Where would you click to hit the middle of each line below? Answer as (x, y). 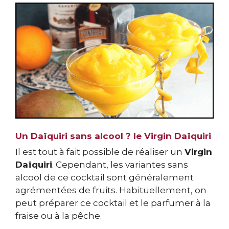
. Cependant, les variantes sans (120, 165)
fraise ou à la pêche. (59, 216)
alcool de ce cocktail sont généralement (105, 178)
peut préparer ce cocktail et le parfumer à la (113, 203)
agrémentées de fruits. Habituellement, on (111, 190)
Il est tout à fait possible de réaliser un (100, 152)
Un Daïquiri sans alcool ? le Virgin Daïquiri (113, 136)
